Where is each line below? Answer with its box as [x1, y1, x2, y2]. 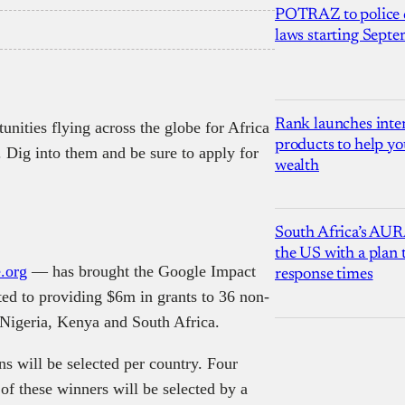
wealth [275, 157, 319, 174]
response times [275, 266, 373, 283]
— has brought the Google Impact [27, 261, 256, 280]
